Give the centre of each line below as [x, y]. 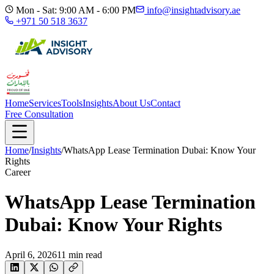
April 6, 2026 [31, 254]
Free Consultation [39, 114]
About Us [131, 103]
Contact [165, 103]
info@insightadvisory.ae [194, 10]
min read [84, 254]
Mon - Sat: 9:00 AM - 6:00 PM [75, 10]
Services [45, 103]
